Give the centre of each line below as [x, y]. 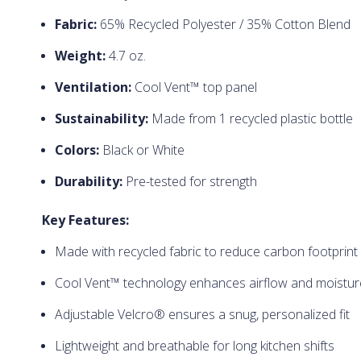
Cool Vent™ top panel [194, 87]
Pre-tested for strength [189, 182]
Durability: [88, 182]
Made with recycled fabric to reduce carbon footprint [206, 251]
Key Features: [85, 220]
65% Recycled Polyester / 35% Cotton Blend [223, 25]
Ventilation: [93, 87]
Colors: [77, 150]
